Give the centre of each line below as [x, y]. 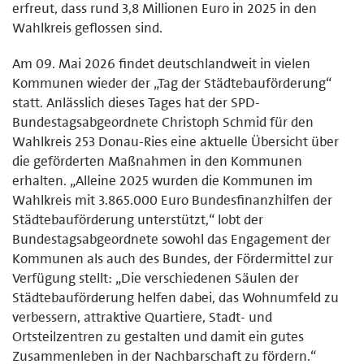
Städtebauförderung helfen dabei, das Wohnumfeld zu [175, 297]
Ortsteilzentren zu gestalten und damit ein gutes [158, 336]
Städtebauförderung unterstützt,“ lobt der [138, 219]
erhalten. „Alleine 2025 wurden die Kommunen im [162, 180]
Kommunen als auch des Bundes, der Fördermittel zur [173, 258]
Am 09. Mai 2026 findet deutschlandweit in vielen [161, 63]
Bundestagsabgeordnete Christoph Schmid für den [163, 121]
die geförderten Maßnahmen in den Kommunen [157, 160]
